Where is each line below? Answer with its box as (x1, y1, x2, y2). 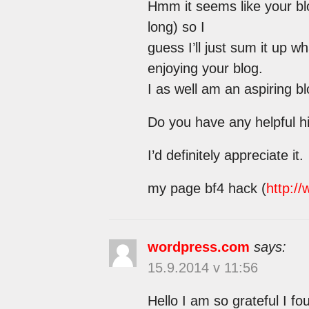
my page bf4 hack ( (147, 180, 266, 196)
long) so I (147, 19, 205, 34)
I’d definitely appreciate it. (147, 147, 303, 163)
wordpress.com (147, 239, 250, 255)
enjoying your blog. (147, 60, 263, 76)
